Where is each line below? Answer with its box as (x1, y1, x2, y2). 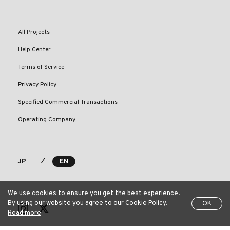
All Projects (18, 28, 50, 37)
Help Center (18, 46, 51, 54)
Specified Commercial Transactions (18, 98, 118, 107)
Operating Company (18, 116, 75, 124)
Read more (8, 209, 41, 217)
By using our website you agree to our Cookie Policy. (8, 199, 167, 207)
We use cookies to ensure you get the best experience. (8, 189, 180, 198)
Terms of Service (18, 63, 64, 72)
